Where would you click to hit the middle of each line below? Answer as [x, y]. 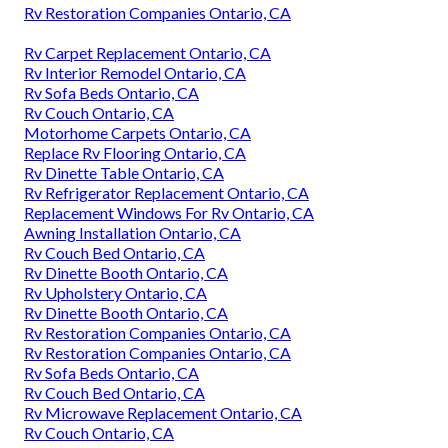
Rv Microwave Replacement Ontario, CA [163, 412]
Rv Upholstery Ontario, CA [115, 292]
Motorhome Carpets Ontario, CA [137, 132]
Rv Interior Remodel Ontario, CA [135, 72]
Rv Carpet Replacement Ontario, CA [147, 52]
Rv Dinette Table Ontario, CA [124, 172]
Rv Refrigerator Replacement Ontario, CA [166, 192]
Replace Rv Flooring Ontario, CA [135, 152]
